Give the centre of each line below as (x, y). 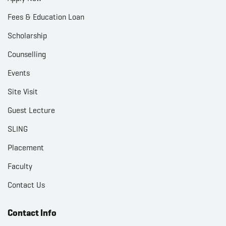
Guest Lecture (31, 110)
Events (19, 73)
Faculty (20, 166)
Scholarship (27, 35)
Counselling (27, 54)
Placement (26, 147)
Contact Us (26, 185)
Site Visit (23, 91)
